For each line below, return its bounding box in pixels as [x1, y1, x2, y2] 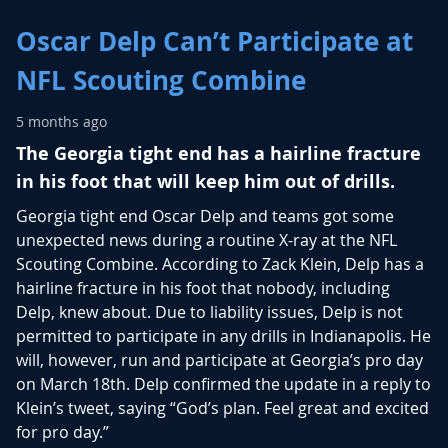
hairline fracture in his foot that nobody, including [16, 277, 390, 300]
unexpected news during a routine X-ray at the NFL [16, 229, 397, 252]
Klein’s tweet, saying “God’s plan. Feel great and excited [16, 397, 429, 420]
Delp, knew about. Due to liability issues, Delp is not [16, 301, 403, 324]
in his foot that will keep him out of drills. [16, 169, 395, 195]
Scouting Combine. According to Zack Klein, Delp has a [16, 253, 424, 276]
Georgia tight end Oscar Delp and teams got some [16, 205, 394, 228]
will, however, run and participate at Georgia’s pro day [16, 349, 423, 372]
